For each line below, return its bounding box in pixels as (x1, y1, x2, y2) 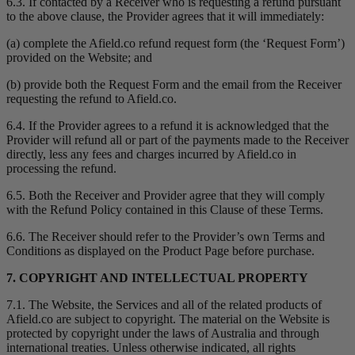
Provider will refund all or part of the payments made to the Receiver (6, 133, 349, 147)
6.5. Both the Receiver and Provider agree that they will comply (6, 189, 325, 203)
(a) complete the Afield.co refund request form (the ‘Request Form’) (6, 36, 345, 51)
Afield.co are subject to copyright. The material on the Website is (6, 312, 330, 326)
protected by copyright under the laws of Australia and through (6, 326, 319, 341)
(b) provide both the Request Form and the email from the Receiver (6, 78, 342, 92)
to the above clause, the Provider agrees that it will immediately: (6, 10, 324, 24)
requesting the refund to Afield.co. (6, 92, 177, 106)
